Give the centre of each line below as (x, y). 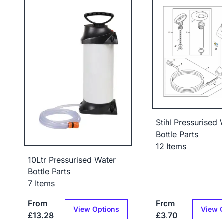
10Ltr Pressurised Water (72, 159)
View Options (96, 209)
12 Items (171, 146)
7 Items (41, 183)
